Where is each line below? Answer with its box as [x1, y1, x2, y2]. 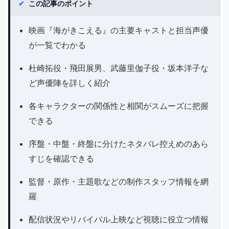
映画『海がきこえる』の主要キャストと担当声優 [29, 25, 209, 35]
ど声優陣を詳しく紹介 [29, 78, 110, 88]
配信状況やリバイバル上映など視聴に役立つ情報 [29, 214, 209, 224]
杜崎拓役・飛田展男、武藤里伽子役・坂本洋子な [29, 63, 209, 73]
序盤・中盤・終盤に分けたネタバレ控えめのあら [29, 139, 209, 149]
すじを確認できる [29, 153, 94, 164]
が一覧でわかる [29, 40, 86, 50]
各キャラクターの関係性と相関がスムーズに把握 [29, 101, 209, 111]
